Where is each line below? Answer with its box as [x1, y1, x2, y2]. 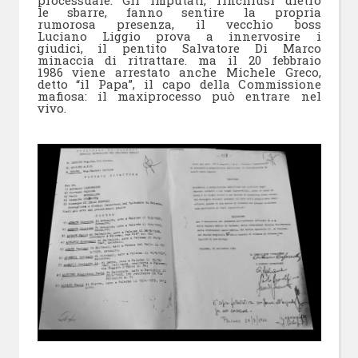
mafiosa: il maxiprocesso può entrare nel [37, 87, 321, 104]
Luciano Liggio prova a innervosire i [37, 27, 321, 44]
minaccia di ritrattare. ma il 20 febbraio [37, 51, 321, 68]
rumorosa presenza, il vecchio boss [37, 15, 321, 32]
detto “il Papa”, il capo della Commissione [37, 75, 321, 92]
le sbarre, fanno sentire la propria [37, 3, 321, 20]
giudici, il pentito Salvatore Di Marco [37, 39, 321, 56]
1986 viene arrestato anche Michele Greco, [37, 63, 321, 80]
